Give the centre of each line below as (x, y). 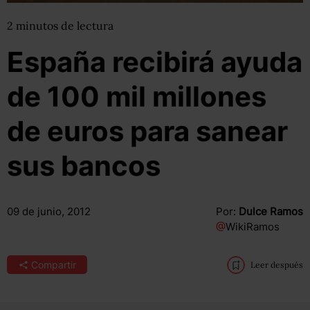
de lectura (87, 26)
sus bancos (84, 166)
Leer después (276, 265)
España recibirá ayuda (155, 62)
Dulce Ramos (271, 211)
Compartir (53, 265)
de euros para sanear (147, 131)
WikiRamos (252, 227)
